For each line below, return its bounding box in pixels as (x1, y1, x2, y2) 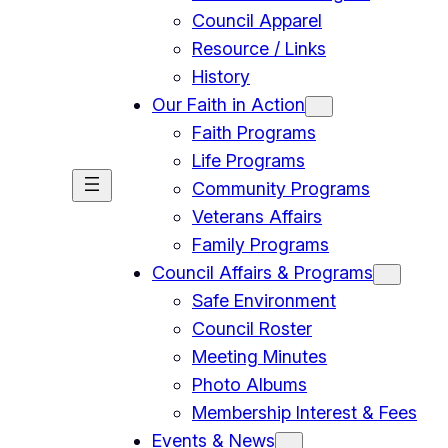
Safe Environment (192, 289, 336, 311)
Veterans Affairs (192, 205, 322, 227)
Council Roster (192, 317, 312, 339)
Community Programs (192, 177, 370, 199)
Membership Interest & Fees (192, 401, 417, 423)
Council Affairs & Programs (152, 261, 373, 283)
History (192, 65, 250, 87)
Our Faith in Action (152, 93, 305, 115)
